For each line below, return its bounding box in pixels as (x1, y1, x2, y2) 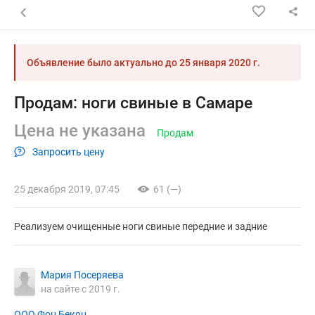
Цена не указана (14, 121, 146, 141)
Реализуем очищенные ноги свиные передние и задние (14, 221, 267, 233)
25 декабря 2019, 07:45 (14, 184, 120, 195)
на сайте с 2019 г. (41, 283, 120, 295)
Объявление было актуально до (27, 57, 179, 68)
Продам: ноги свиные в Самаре (14, 94, 252, 112)
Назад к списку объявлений (14, 5, 143, 16)
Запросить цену (32, 146, 105, 157)
